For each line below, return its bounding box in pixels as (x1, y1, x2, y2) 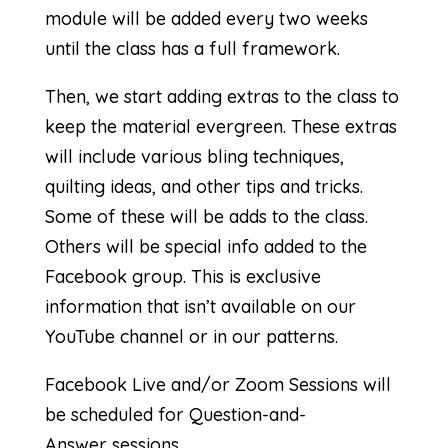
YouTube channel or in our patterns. (44, 325, 338, 348)
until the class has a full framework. (44, 37, 340, 60)
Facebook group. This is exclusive (44, 265, 321, 288)
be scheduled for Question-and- (44, 403, 306, 426)
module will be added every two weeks (44, 7, 368, 30)
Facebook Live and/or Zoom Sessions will (44, 373, 391, 396)
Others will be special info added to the (44, 235, 367, 258)
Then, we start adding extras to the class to (44, 85, 399, 108)
